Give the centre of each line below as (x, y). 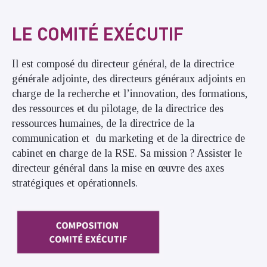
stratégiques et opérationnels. (75, 183)
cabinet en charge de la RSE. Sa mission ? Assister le (127, 153)
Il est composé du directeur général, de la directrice (123, 64)
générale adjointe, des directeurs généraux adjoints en (129, 79)
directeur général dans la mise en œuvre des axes (118, 168)
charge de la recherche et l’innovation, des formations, (130, 94)
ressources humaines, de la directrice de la (103, 124)
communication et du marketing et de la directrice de (128, 139)
